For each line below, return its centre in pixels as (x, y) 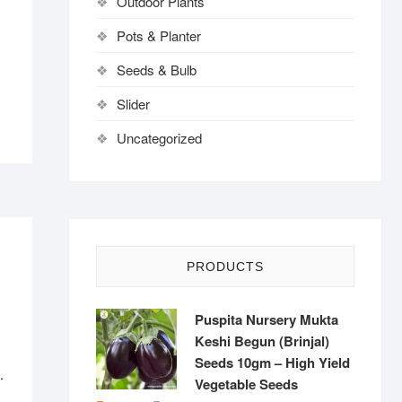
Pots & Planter (159, 35)
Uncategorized (159, 138)
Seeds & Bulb (157, 70)
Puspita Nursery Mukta (267, 319)
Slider (133, 104)
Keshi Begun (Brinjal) (262, 341)
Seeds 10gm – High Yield (272, 363)
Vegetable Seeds (246, 384)
